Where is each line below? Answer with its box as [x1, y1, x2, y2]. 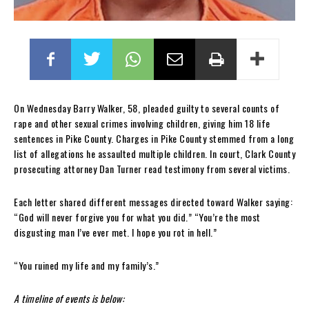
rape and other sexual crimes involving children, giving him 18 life [14, 115, 270, 130]
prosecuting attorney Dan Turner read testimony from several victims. [14, 161, 290, 176]
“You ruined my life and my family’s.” [14, 257, 159, 272]
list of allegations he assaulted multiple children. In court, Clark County [14, 146, 295, 161]
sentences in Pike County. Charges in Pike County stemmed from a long [14, 130, 294, 146]
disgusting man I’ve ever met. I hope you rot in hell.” [14, 224, 217, 239]
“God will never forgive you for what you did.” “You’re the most [14, 209, 261, 224]
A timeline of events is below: [14, 290, 124, 306]
